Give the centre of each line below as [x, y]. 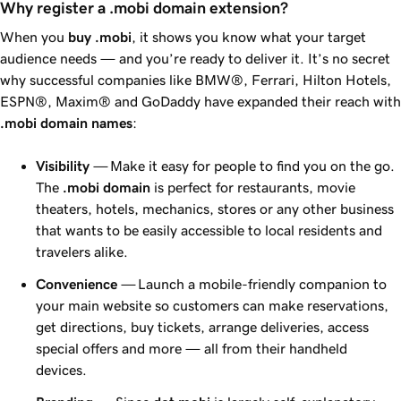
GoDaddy [171, 101]
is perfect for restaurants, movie [253, 187]
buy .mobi [100, 36]
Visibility [63, 165]
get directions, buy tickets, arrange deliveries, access [202, 326]
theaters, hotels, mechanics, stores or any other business [215, 208]
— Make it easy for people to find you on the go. [242, 165]
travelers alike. [82, 251]
